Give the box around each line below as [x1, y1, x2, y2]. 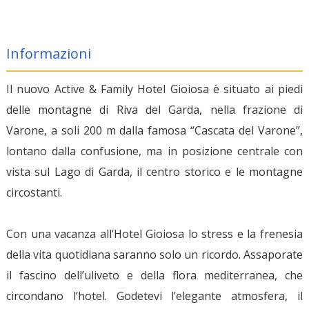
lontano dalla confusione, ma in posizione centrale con [6, 143, 303, 159]
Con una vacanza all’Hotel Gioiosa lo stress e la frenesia [6, 226, 303, 241]
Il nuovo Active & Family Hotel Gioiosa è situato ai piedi [6, 81, 303, 97]
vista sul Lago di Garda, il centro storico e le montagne [6, 163, 303, 179]
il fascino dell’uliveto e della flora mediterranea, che [6, 267, 303, 283]
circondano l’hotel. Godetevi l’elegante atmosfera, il [6, 288, 303, 303]
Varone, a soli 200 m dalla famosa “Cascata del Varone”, [6, 122, 303, 138]
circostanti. [6, 184, 62, 200]
